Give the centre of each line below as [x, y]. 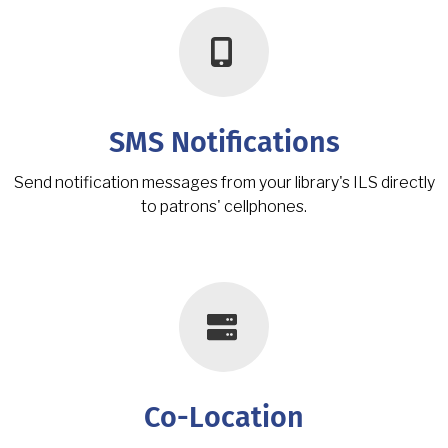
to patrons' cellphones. [224, 206]
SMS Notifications [224, 143]
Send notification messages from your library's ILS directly [224, 182]
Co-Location [224, 418]
